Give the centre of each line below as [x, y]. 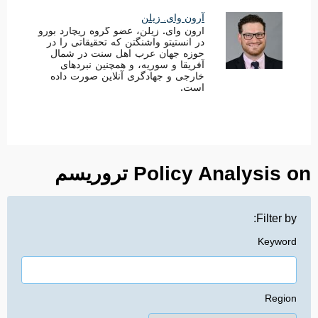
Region [281, 298]
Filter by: [276, 218]
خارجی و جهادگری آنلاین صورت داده [127, 78]
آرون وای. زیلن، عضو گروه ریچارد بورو [121, 33]
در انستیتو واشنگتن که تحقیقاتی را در [126, 44]
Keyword [277, 241]
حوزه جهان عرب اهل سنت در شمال [127, 55]
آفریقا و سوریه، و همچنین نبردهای [132, 67]
